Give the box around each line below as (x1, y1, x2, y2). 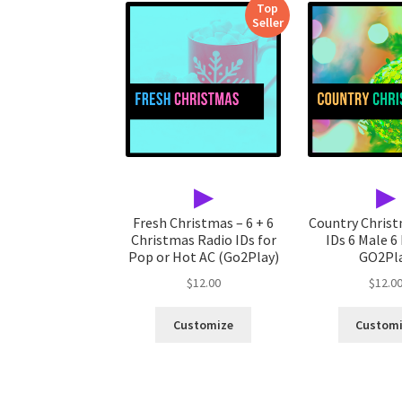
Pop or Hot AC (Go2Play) (127, 247, 279, 266)
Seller (251, 13, 284, 31)
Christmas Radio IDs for (130, 230, 276, 249)
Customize (173, 317, 234, 334)
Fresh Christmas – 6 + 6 (133, 213, 275, 232)
